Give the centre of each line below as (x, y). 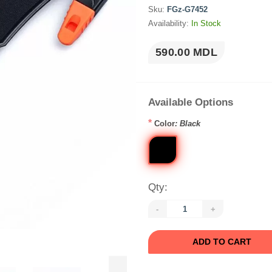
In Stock (206, 23)
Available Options (191, 102)
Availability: (170, 23)
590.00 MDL (186, 52)
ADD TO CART (222, 242)
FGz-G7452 (187, 9)
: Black (188, 124)
